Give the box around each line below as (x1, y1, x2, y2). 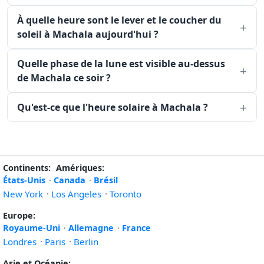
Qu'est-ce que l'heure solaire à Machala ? (17, 101, 208, 114)
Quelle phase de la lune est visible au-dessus (17, 57, 225, 70)
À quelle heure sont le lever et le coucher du (17, 14, 222, 27)
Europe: (3, 210, 35, 221)
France (122, 222, 151, 233)
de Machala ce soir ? (17, 71, 111, 84)
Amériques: (56, 162, 104, 173)
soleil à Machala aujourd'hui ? (17, 28, 159, 41)
